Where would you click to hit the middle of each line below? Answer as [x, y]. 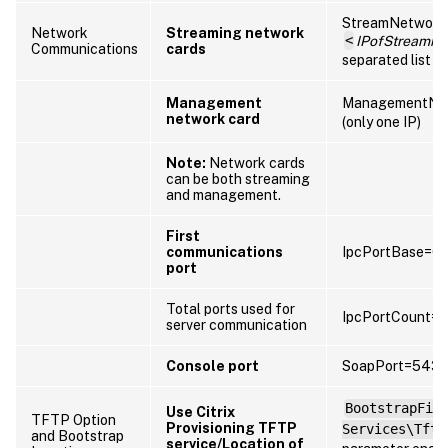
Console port [212, 365]
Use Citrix [200, 411]
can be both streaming [238, 178]
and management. [223, 194]
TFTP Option [73, 419]
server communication [236, 324]
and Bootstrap [77, 435]
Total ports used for [230, 308]
